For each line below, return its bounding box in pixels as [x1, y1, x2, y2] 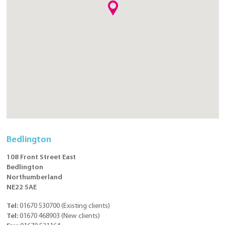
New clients [63, 212, 98, 220]
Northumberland [7, 174, 62, 182]
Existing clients [63, 202, 108, 210]
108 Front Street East [7, 154, 76, 162]
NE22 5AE [7, 184, 37, 192]
